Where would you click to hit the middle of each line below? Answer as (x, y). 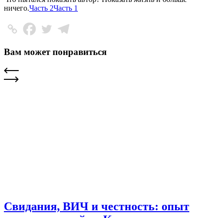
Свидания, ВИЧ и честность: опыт (97, 206)
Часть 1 (66, 8)
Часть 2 (41, 8)
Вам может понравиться (55, 52)
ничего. (17, 8)
